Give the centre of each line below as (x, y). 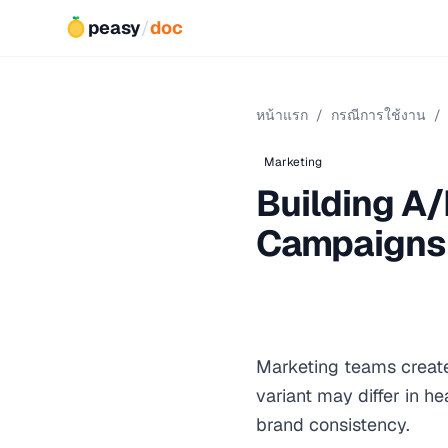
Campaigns (351, 243)
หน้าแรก (282, 115)
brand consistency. (333, 424)
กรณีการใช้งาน (378, 115)
